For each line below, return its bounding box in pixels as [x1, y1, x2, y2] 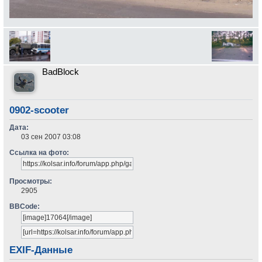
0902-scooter [9, 105, 70, 116]
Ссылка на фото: [9, 149, 70, 157]
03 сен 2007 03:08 [21, 133, 81, 142]
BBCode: [9, 202, 40, 211]
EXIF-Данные [9, 244, 73, 256]
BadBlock [42, 67, 80, 77]
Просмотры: [9, 177, 53, 186]
